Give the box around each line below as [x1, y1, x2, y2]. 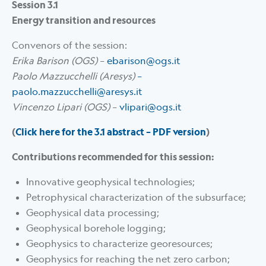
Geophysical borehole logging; [26, 222, 166, 235]
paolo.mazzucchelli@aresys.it [12, 85, 142, 98]
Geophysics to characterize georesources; [26, 237, 213, 250]
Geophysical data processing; [26, 207, 159, 219]
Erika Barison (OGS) [12, 55, 100, 67]
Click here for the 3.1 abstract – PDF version [15, 126, 206, 138]
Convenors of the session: [12, 39, 127, 52]
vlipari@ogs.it [119, 101, 182, 113]
